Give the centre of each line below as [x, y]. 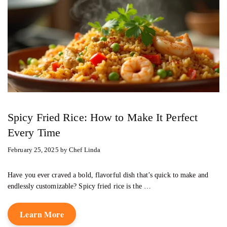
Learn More [42, 214]
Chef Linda [85, 149]
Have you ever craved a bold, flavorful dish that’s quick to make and [108, 175]
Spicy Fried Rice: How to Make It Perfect [103, 118]
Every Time [34, 133]
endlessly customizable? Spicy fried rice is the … [79, 186]
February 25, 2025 [33, 149]
